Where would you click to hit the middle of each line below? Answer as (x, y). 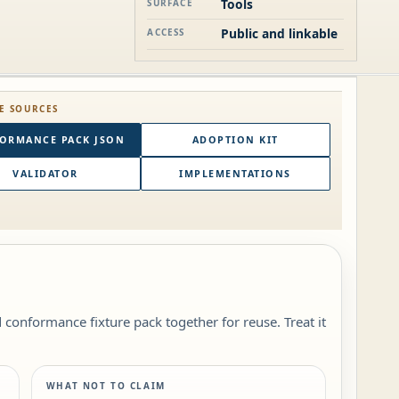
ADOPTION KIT (235, 139)
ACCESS (166, 33)
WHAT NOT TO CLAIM (106, 386)
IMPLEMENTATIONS (235, 173)
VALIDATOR (45, 173)
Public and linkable (279, 34)
